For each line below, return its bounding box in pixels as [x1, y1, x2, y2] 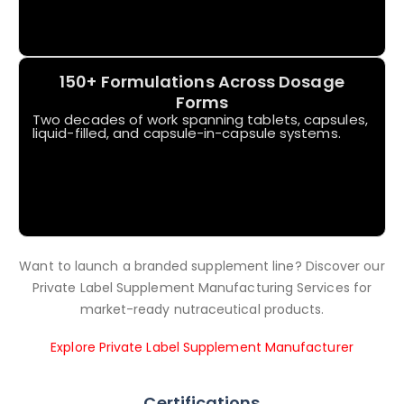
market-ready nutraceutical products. [79, 300, 325, 319]
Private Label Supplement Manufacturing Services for [32, 279, 372, 298]
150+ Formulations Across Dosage [60, 70, 344, 94]
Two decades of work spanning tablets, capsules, [32, 110, 368, 130]
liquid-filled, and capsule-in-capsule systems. [32, 124, 341, 143]
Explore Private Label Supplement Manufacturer [50, 338, 353, 357]
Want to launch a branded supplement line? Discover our [19, 257, 385, 276]
